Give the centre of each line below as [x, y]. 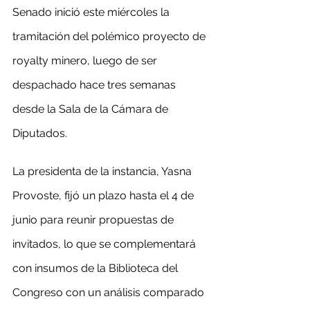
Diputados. [40, 133]
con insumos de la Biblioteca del [97, 268]
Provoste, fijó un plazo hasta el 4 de [104, 195]
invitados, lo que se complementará [106, 244]
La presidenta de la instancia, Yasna [103, 171]
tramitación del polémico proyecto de [110, 36]
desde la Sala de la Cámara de [92, 109]
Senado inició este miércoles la [92, 12]
